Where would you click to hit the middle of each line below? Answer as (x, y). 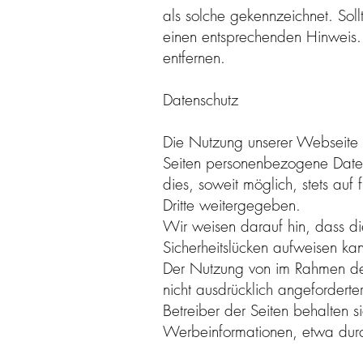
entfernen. (194, 58)
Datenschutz (201, 100)
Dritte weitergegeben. (234, 205)
